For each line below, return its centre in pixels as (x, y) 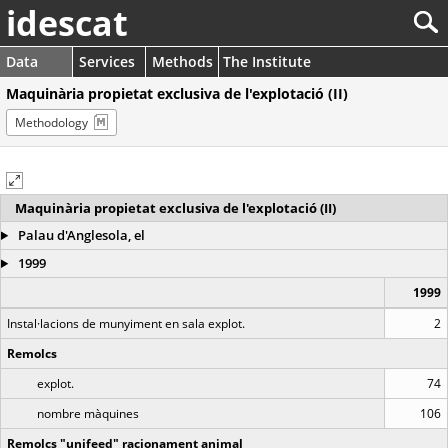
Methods (182, 61)
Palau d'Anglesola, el (79, 235)
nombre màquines (88, 413)
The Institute (267, 61)
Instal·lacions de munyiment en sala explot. (126, 323)
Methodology (51, 122)
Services (107, 61)
